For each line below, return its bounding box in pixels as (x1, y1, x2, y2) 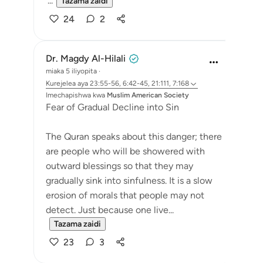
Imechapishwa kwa (46, 91, 105, 99)
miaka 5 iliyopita (46, 67, 97, 75)
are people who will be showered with (46, 146, 205, 157)
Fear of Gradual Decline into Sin (46, 102, 179, 113)
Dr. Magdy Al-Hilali (46, 53, 126, 64)
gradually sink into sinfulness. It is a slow (46, 175, 213, 186)
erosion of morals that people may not (46, 190, 204, 201)
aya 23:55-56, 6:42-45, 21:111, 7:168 (77, 79, 189, 87)
